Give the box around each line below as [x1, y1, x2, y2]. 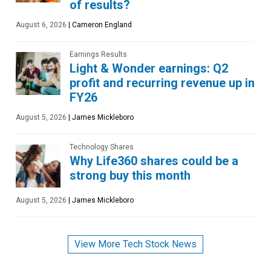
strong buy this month [70, 168, 191, 183]
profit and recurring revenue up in [70, 75, 255, 90]
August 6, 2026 [16, 20, 67, 29]
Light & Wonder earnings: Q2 [70, 60, 228, 76]
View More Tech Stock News [74, 238, 197, 250]
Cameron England [70, 20, 132, 29]
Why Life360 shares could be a [70, 153, 238, 168]
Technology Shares [70, 142, 134, 151]
